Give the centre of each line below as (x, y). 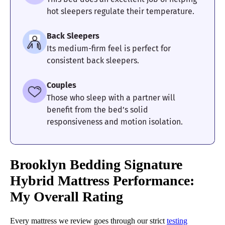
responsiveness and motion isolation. (115, 122)
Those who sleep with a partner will (111, 98)
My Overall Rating (67, 196)
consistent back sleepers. (93, 61)
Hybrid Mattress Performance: (102, 180)
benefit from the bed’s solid (97, 110)
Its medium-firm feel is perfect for (109, 49)
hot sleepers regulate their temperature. (121, 12)
